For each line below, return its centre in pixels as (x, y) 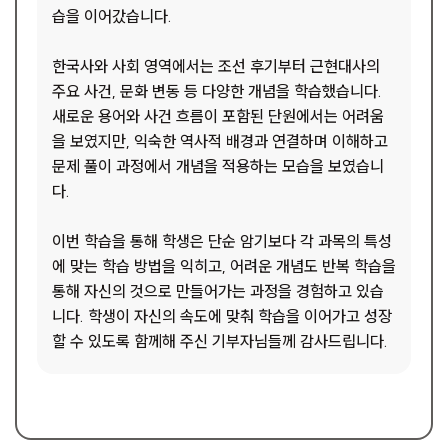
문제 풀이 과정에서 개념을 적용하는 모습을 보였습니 (218, 166)
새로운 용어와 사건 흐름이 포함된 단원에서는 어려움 (218, 116)
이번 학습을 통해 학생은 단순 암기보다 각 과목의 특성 (222, 241)
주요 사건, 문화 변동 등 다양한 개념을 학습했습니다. (217, 91)
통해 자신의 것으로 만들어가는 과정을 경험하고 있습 (218, 291)
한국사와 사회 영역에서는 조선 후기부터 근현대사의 (216, 66)
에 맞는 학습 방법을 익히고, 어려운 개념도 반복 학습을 (224, 266)
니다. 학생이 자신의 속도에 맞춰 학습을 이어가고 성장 (222, 316)
